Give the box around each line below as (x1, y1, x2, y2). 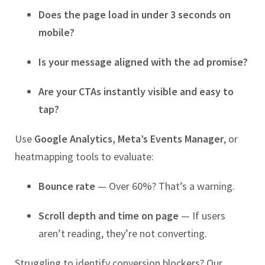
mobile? (38, 25, 75, 40)
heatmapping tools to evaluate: (15, 150, 154, 164)
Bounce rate (38, 179, 95, 193)
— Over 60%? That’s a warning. (95, 179, 235, 193)
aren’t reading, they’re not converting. (38, 227, 207, 241)
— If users (179, 209, 225, 223)
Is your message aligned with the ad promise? (38, 55, 248, 69)
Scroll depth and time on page (38, 209, 179, 223)
